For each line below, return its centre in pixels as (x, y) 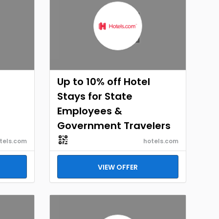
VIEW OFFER (118, 167)
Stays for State (95, 96)
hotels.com (161, 141)
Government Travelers (114, 126)
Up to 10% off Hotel (104, 82)
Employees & (90, 111)
